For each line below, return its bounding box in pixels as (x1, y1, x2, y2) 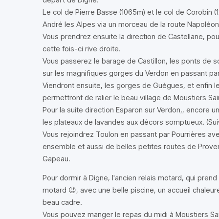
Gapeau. (43, 154, 70, 163)
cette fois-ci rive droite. (43, 44, 121, 53)
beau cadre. (43, 197, 82, 207)
